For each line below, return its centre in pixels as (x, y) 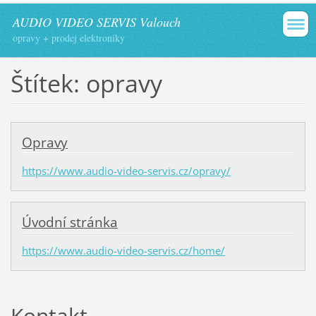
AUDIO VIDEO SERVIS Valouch (97, 22)
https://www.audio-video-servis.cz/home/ (123, 251)
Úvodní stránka (69, 222)
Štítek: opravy (86, 83)
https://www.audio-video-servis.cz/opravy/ (126, 170)
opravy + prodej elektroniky (69, 38)
